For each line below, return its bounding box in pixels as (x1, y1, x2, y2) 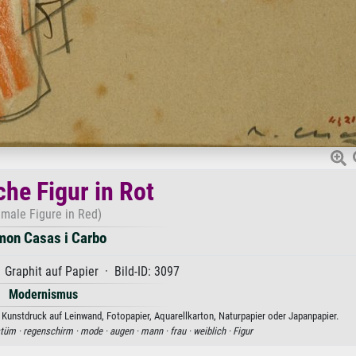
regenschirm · (23, 325, 80, 337)
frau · (170, 325, 193, 337)
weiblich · (193, 325, 233, 337)
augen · (110, 325, 141, 337)
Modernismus (8, 287, 78, 302)
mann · (141, 325, 170, 337)
